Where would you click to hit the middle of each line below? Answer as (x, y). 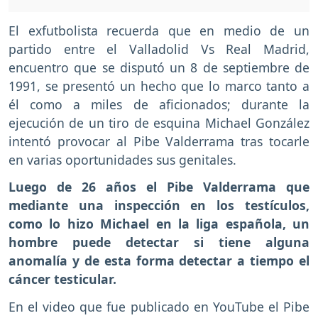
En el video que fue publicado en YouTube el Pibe (159, 307)
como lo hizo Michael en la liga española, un (159, 224)
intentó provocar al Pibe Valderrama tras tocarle (159, 141)
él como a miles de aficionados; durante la (159, 104)
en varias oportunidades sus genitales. (122, 159)
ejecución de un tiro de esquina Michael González (159, 122)
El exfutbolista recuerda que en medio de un (159, 30)
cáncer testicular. (62, 279)
